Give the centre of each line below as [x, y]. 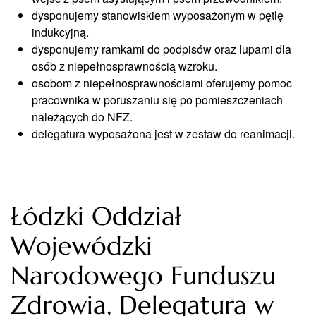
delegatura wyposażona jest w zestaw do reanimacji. [163, 134]
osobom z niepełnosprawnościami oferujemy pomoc [162, 83]
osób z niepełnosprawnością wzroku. [124, 66]
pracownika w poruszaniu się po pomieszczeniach [157, 100]
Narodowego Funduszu [143, 275]
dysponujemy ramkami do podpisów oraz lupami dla [162, 49]
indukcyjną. [60, 32]
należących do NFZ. [82, 117]
